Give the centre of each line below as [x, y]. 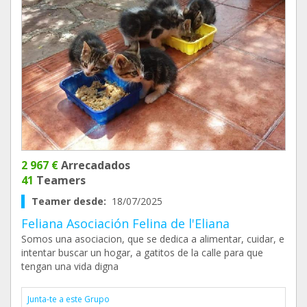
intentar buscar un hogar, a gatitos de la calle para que [142, 253]
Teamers [60, 181]
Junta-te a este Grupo [69, 299]
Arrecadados [94, 165]
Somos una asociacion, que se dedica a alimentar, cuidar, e [153, 239]
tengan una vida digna [70, 267]
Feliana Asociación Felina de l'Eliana [125, 224]
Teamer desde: [72, 201]
